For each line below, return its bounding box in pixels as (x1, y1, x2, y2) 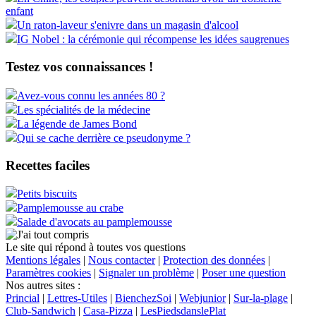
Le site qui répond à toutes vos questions (6, 241, 186, 254)
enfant (6, 5, 33, 18)
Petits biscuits (17, 188, 77, 200)
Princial (6, 292, 39, 305)
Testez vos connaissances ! (6, 59, 153, 75)
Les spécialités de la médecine (17, 103, 150, 116)
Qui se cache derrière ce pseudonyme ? (17, 131, 190, 144)
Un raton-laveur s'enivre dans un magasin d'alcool (17, 19, 238, 32)
